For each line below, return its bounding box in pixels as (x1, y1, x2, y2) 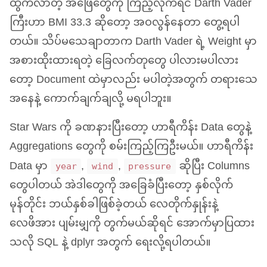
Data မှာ (10, 155, 51, 178)
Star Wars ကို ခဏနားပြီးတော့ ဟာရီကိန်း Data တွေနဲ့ (10, 116, 252, 139)
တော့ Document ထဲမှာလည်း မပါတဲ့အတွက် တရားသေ (10, 69, 257, 92)
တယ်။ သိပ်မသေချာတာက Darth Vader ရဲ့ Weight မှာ (10, 30, 257, 54)
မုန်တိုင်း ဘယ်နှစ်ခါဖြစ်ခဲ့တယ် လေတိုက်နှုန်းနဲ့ (10, 193, 218, 216)
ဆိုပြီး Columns (175, 155, 250, 178)
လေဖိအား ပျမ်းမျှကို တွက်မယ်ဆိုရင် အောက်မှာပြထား (10, 212, 254, 235)
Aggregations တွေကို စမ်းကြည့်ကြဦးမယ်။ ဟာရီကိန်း (10, 135, 253, 159)
